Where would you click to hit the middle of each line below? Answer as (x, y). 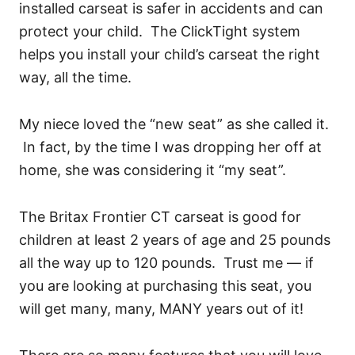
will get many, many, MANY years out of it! (161, 308)
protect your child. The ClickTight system (160, 31)
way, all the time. (75, 77)
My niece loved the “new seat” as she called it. (174, 124)
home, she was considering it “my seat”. (153, 170)
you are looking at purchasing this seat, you (165, 285)
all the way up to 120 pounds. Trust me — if (166, 262)
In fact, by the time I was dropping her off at (170, 147)
